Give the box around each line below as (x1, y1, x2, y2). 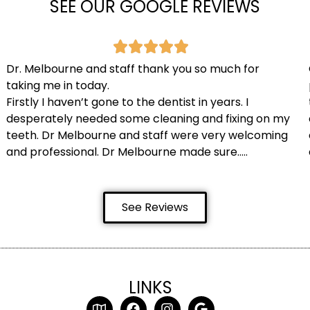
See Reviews (122, 199, 188, 215)
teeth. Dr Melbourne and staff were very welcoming (6, 127, 289, 144)
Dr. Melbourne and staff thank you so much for (6, 61, 260, 77)
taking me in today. (6, 77, 110, 94)
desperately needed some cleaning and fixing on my (6, 111, 291, 127)
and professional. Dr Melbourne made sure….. (6, 144, 248, 161)
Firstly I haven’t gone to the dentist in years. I (6, 94, 249, 111)
